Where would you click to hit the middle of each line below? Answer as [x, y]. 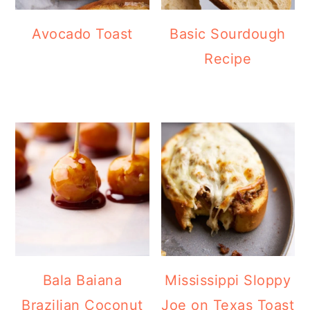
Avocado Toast [82, 34]
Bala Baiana [82, 281]
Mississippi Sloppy [228, 281]
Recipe [228, 59]
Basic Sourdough [228, 34]
